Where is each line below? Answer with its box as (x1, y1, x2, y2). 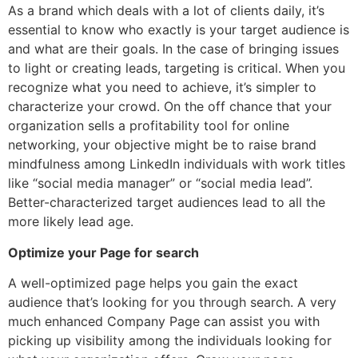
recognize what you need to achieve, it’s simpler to (8, 79, 316, 96)
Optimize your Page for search (8, 244, 199, 261)
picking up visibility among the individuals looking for (8, 332, 332, 349)
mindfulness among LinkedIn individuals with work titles (8, 156, 345, 173)
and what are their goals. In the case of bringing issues (8, 41, 339, 58)
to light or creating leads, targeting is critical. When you (8, 60, 345, 77)
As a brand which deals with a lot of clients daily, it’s (8, 2, 324, 19)
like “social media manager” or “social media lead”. (8, 175, 312, 192)
